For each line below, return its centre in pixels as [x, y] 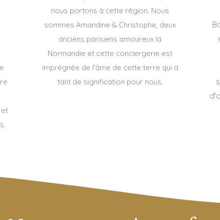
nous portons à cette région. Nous [110, 11]
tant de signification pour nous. [110, 82]
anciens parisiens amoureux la [110, 39]
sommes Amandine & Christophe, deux [110, 25]
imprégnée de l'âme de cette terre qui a [110, 68]
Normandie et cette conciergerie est [110, 53]
